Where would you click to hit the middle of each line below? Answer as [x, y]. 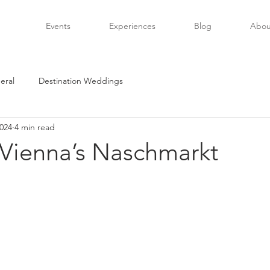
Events [58, 26]
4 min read [35, 127]
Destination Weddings [81, 80]
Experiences [132, 26]
